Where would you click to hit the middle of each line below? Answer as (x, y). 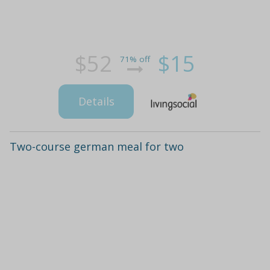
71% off (135, 59)
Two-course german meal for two (97, 147)
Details (96, 102)
